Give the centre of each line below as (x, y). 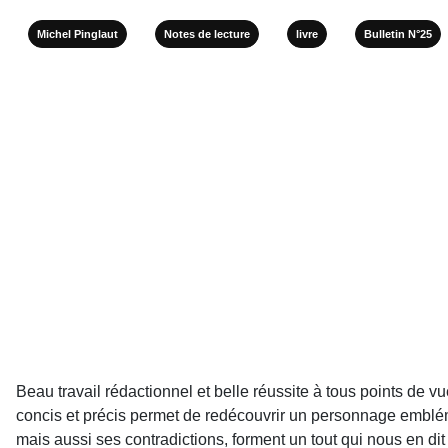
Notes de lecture (207, 33)
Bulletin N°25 (398, 33)
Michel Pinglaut (77, 33)
